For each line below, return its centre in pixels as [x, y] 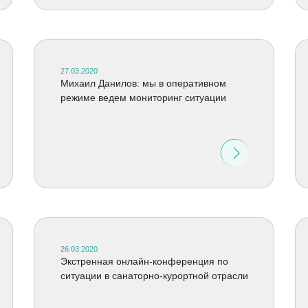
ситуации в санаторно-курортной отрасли [154, 276]
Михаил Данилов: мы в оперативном [143, 83]
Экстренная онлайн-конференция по [144, 261]
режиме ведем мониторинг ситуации [143, 98]
